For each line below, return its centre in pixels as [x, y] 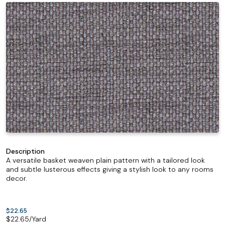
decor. [17, 178]
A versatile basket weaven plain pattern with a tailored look [105, 160]
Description [25, 151]
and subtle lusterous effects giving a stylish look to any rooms [110, 169]
